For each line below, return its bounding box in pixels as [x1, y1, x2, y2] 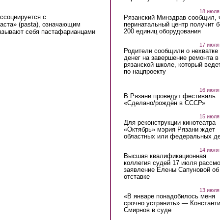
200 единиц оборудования [123, 27, 201, 35]
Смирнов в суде [123, 206, 171, 214]
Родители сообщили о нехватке [123, 47, 218, 55]
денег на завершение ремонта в [123, 54, 219, 61]
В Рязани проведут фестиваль [123, 92, 216, 100]
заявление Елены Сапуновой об [123, 166, 219, 174]
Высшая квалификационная [123, 152, 206, 160]
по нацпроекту [123, 67, 166, 75]
